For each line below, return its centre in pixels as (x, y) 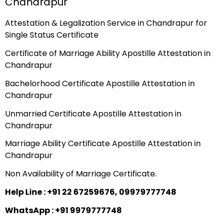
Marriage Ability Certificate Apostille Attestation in (103, 144)
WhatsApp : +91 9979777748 (63, 210)
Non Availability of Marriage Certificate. (81, 174)
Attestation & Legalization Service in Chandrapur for (106, 23)
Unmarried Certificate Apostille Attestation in (93, 113)
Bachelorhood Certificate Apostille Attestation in (100, 83)
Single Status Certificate (52, 35)
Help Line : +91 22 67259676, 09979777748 (91, 192)
